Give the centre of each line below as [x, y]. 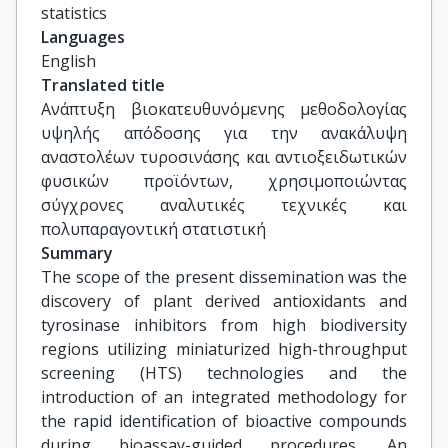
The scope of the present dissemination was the [224, 277]
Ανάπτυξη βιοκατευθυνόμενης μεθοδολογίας [224, 109]
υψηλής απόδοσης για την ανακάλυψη [224, 133]
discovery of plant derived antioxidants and [224, 301]
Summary [77, 253]
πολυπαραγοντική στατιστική [153, 229]
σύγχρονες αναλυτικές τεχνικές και [224, 205]
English [68, 61]
